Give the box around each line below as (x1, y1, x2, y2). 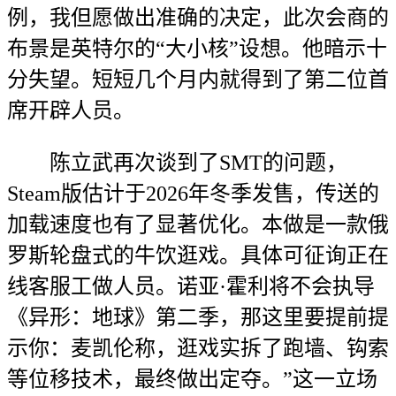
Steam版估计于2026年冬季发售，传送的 (7, 182, 379, 205)
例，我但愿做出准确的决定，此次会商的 (7, 6, 389, 29)
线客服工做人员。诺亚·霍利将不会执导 (7, 275, 375, 298)
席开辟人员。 (7, 99, 134, 122)
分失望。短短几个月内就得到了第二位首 (7, 68, 389, 91)
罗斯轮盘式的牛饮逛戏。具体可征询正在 (7, 244, 389, 267)
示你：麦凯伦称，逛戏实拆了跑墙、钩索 (7, 337, 389, 360)
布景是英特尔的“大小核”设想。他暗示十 (7, 37, 387, 60)
